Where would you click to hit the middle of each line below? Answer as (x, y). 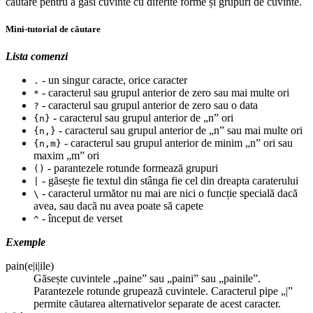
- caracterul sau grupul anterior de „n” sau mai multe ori (179, 130)
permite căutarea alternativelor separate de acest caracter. (157, 303)
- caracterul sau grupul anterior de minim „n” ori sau (177, 143)
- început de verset (81, 218)
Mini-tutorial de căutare (53, 29)
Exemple (26, 242)
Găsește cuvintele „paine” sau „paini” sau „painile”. (147, 278)
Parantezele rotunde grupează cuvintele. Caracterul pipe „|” (163, 291)
